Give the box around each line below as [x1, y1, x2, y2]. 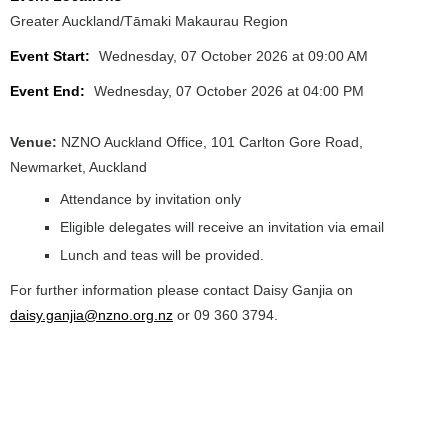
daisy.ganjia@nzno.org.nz [10, 307, 173, 323]
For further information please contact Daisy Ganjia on [10, 282, 353, 298]
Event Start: [10, 48, 94, 64]
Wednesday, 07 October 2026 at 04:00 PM [94, 83, 364, 99]
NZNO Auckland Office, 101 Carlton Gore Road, [57, 134, 363, 150]
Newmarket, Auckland [10, 159, 147, 175]
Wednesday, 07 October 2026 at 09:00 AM [99, 48, 368, 64]
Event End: [10, 83, 89, 99]
